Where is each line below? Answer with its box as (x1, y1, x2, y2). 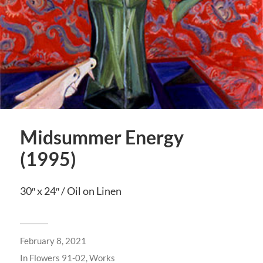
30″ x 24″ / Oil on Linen (19, 184, 122, 198)
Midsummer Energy (19, 126, 184, 149)
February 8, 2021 (19, 235, 86, 247)
